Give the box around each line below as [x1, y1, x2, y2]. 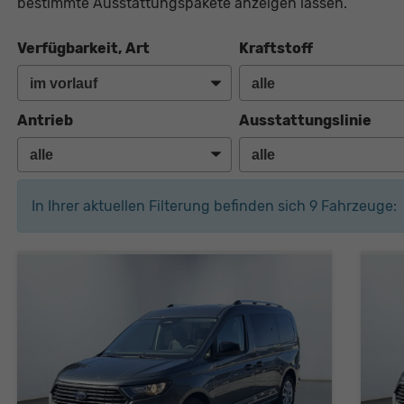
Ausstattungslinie [239, 111, 372, 129]
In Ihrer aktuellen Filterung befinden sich [31, 197, 309, 216]
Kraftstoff [239, 40, 314, 58]
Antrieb [16, 111, 73, 129]
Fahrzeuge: [317, 197, 397, 216]
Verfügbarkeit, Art [16, 40, 150, 58]
